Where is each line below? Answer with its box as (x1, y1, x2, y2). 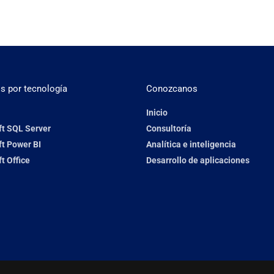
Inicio (146, 108, 168, 117)
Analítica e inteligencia (146, 139, 236, 149)
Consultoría (146, 124, 191, 133)
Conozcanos (146, 83, 198, 94)
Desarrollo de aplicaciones (146, 155, 250, 165)
